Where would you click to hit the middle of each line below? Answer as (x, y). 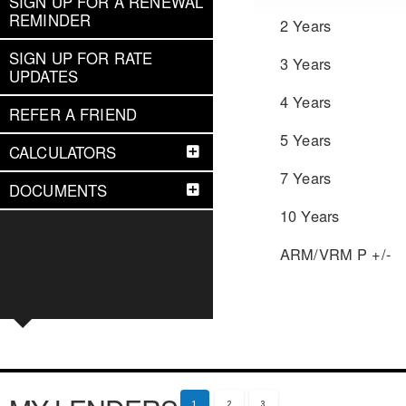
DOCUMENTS (58, 190)
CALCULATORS (63, 152)
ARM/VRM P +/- (335, 253)
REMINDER (50, 20)
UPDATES (44, 76)
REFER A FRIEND (73, 114)
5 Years (305, 139)
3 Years (305, 63)
